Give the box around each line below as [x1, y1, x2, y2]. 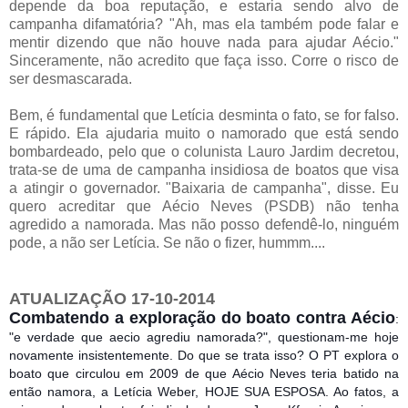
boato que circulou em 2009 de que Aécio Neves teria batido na [9, 365, 399, 381]
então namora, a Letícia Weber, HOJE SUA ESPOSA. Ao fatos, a [9, 383, 399, 399]
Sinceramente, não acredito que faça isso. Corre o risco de [9, 52, 399, 68]
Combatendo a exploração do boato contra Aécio [9, 308, 395, 327]
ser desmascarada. [9, 70, 132, 87]
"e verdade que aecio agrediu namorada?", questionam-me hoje [9, 329, 399, 344]
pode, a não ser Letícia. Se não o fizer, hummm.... [9, 234, 325, 250]
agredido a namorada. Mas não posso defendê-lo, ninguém [9, 216, 399, 232]
